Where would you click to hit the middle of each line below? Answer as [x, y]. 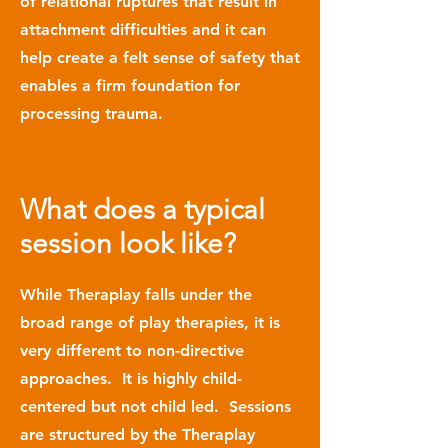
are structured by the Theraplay [137, 434]
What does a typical [142, 209]
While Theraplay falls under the [136, 294]
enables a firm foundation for [130, 85]
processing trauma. [91, 113]
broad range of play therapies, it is [150, 322]
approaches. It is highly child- [131, 378]
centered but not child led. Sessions [155, 406]
